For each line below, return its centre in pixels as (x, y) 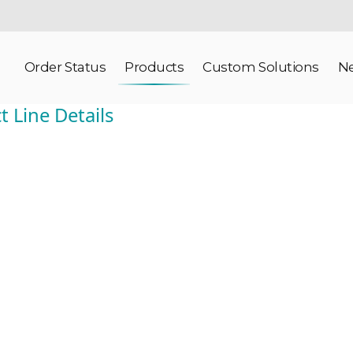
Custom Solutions (261, 67)
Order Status (65, 67)
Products (154, 67)
